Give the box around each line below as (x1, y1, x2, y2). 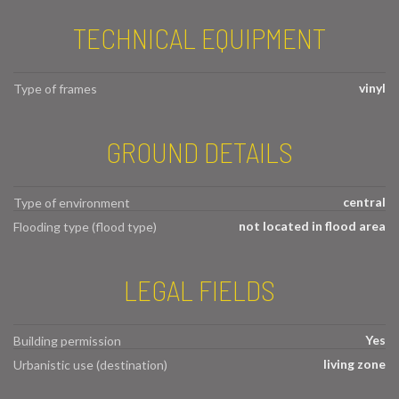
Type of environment (13, 195, 130, 211)
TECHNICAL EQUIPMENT (73, 20, 326, 55)
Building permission (13, 332, 121, 348)
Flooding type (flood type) (13, 219, 157, 235)
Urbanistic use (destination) (13, 356, 167, 372)
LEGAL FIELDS (124, 273, 275, 307)
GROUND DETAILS (106, 134, 293, 169)
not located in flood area (239, 218, 386, 234)
